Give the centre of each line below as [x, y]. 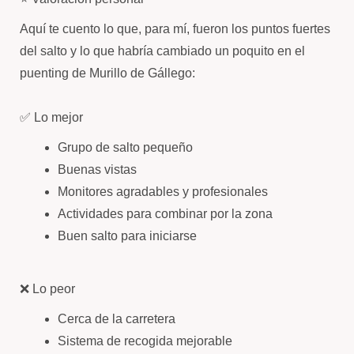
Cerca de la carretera [117, 319]
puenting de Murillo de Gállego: [107, 73]
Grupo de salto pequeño [125, 147]
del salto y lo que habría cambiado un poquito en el [162, 51]
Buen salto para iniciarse [127, 236]
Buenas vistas [97, 169]
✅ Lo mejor [51, 117]
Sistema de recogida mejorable [145, 341]
